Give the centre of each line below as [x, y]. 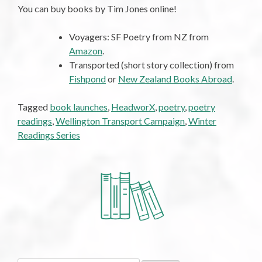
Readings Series [49, 135]
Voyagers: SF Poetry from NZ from [139, 36]
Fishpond [87, 78]
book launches [79, 106]
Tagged [34, 106]
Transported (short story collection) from [151, 64]
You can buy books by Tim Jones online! [97, 8]
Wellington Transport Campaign [120, 120]
